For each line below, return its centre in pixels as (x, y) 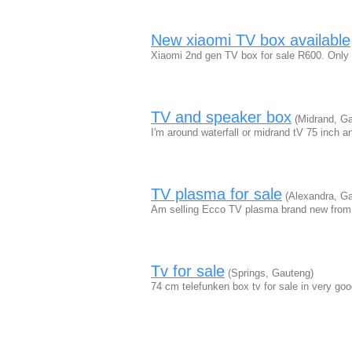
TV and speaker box (221, 117)
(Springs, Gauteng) (269, 273)
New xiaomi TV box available (251, 40)
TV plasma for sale (216, 194)
